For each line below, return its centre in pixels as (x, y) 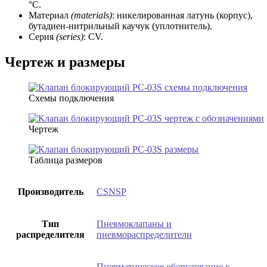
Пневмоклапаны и (134, 223)
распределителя (50, 234)
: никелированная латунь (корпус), (182, 15)
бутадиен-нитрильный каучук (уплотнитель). (120, 26)
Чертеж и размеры (65, 62)
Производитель (50, 191)
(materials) (91, 15)
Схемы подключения (71, 98)
